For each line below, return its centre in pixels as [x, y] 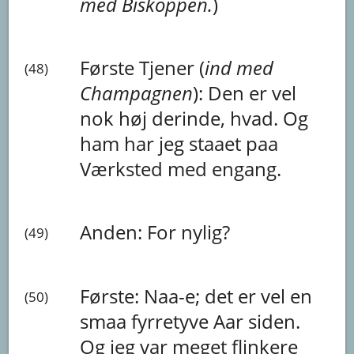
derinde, [191, 118]
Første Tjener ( [143, 67]
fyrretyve [173, 321]
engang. [247, 168]
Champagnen [137, 92]
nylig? [206, 232]
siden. [275, 321]
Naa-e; [175, 296]
